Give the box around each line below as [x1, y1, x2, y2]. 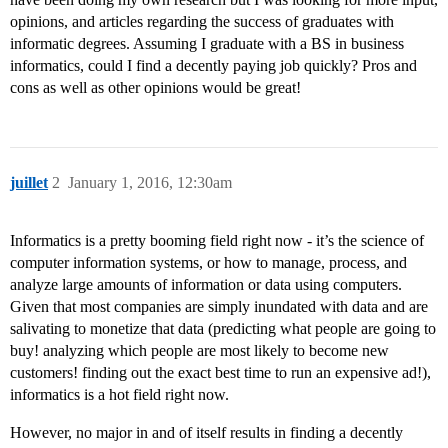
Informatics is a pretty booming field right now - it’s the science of [10, 232, 424, 250]
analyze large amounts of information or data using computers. [10, 276, 402, 294]
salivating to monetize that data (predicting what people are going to [10, 320, 436, 338]
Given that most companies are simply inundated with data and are [10, 298, 428, 316]
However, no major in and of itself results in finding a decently [10, 424, 403, 442]
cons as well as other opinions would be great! [10, 79, 301, 97]
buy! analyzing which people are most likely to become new [10, 342, 389, 360]
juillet [10, 174, 48, 192]
